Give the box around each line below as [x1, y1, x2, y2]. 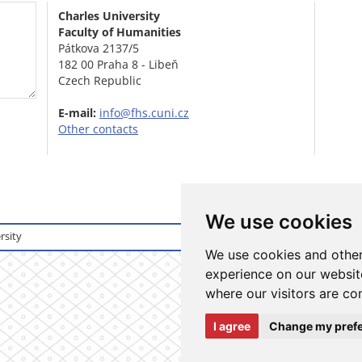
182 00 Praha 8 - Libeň [58, 57, 179, 73]
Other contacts [58, 121, 138, 137]
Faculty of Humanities [58, 24, 181, 40]
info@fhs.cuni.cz [99, 105, 189, 121]
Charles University [58, 8, 160, 24]
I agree [213, 318, 250, 333]
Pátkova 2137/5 [58, 40, 139, 57]
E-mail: [58, 105, 96, 121]
